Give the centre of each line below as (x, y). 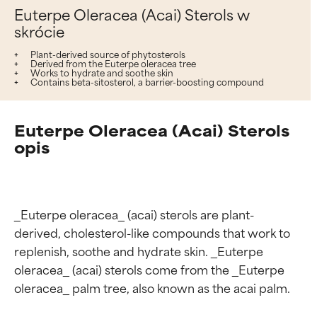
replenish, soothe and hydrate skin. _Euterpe (140, 250)
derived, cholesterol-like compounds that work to (154, 232)
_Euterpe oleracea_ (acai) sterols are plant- (134, 213)
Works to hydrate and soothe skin (101, 72)
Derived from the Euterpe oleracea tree (112, 63)
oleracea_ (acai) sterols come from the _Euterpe (151, 269)
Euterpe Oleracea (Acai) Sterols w (132, 13)
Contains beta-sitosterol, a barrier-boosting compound (146, 81)
